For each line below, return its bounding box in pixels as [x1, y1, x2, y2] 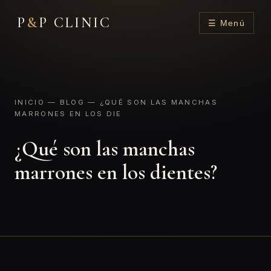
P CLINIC [38, 14, 111, 31]
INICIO [15, 98, 45, 106]
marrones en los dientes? [15, 159, 217, 185]
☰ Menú [207, 19, 245, 28]
